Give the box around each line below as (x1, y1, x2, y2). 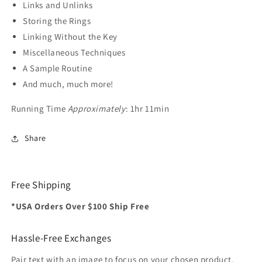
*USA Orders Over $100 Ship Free (11, 201, 150, 212)
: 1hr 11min (125, 103, 170, 115)
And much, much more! (23, 78, 113, 90)
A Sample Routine (23, 63, 92, 74)
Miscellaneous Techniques (23, 47, 126, 58)
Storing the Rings (23, 15, 91, 27)
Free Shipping (11, 178, 71, 192)
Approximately (67, 103, 126, 115)
